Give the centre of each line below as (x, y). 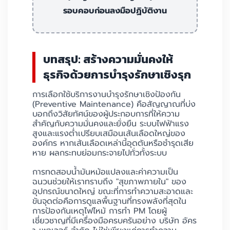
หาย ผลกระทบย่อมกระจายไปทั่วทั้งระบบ (100, 153)
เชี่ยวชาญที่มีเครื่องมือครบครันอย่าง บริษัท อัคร (114, 221)
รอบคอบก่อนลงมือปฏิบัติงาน (115, 11)
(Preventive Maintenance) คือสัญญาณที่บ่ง (114, 104)
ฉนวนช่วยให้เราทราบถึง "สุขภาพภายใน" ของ (109, 182)
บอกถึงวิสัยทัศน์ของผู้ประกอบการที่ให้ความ (106, 114)
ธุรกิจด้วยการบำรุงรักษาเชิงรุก (117, 75)
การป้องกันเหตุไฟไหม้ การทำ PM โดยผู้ (100, 211)
